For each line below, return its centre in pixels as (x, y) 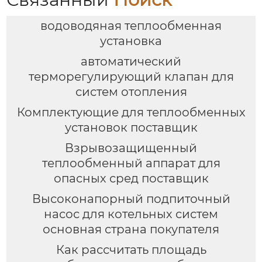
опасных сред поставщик (131, 178)
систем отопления (131, 92)
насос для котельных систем (131, 214)
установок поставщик (131, 127)
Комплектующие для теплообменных (131, 112)
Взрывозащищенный (131, 148)
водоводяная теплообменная (131, 26)
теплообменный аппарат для (131, 163)
